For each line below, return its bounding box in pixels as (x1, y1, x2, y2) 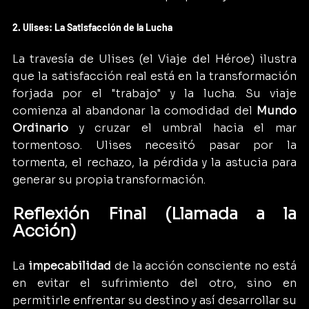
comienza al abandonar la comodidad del (12, 103, 257, 118)
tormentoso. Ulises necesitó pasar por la (12, 137, 297, 152)
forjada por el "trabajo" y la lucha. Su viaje (12, 86, 297, 101)
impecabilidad (28, 258, 111, 273)
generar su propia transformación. (12, 172, 206, 187)
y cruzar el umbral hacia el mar (68, 120, 297, 135)
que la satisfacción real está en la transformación (12, 68, 297, 83)
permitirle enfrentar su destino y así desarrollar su (12, 292, 297, 308)
